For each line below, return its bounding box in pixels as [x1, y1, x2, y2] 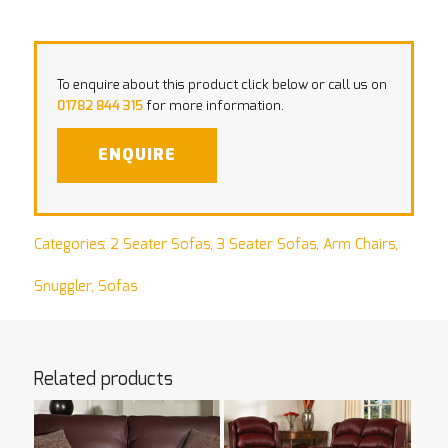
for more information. [142, 99, 284, 113]
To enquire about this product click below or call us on [56, 78, 387, 92]
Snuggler [33, 279, 91, 294]
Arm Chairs [322, 237, 395, 252]
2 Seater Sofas [109, 237, 210, 252]
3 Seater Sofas [216, 237, 316, 252]
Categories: [33, 237, 110, 252]
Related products [33, 370, 173, 389]
